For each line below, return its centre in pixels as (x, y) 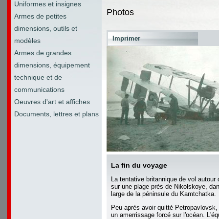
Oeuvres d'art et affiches (52, 102)
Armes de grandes (43, 53)
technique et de (38, 77)
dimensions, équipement (52, 65)
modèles (27, 41)
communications (39, 89)
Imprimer (126, 38)
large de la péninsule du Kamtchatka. (164, 194)
